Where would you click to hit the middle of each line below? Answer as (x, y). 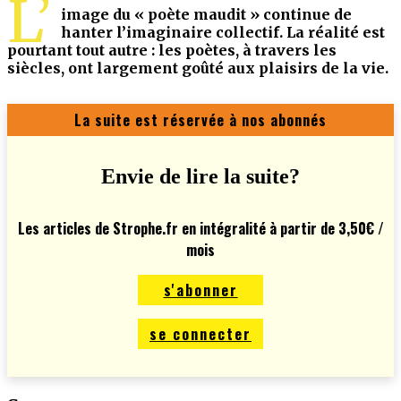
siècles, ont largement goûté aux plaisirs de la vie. (198, 68)
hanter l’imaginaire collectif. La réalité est (223, 32)
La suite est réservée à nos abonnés (200, 119)
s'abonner (200, 290)
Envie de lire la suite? (200, 176)
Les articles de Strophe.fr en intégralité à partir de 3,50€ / (200, 228)
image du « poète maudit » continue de (206, 14)
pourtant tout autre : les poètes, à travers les (172, 50)
